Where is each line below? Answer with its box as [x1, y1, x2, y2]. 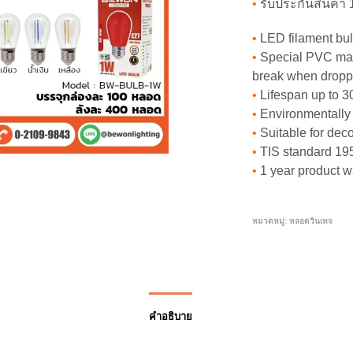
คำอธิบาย [149, 309, 192, 323]
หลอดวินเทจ [289, 215, 333, 226]
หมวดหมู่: [252, 215, 290, 226]
